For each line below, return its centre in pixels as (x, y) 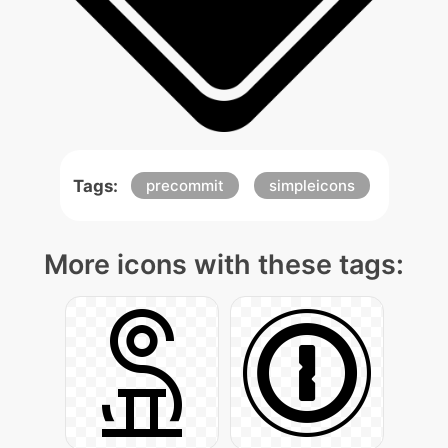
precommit (184, 186)
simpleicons (311, 186)
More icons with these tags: (224, 265)
